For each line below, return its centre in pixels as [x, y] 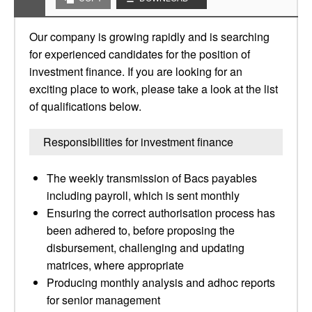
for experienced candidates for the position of [140, 54]
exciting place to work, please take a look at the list [154, 89]
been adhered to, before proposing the [141, 230]
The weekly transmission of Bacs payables [152, 178]
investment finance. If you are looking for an [136, 71]
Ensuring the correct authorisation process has [161, 213]
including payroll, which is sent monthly [143, 195]
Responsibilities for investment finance [138, 142]
